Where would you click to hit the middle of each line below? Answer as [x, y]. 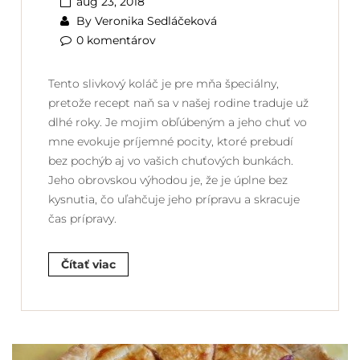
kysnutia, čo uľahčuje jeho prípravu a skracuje [174, 199]
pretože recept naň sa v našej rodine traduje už [178, 102]
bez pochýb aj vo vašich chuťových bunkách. [171, 160]
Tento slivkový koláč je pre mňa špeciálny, [164, 83]
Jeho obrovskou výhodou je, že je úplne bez [168, 180]
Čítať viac [88, 264]
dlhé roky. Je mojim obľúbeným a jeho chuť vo [178, 122]
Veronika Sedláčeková [156, 20]
